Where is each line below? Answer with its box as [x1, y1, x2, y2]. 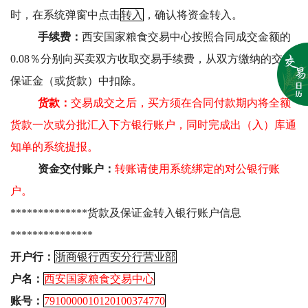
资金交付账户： [38, 163, 115, 175]
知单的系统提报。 [10, 141, 98, 153]
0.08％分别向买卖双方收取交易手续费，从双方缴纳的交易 [10, 53, 294, 65]
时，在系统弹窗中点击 [10, 9, 120, 21]
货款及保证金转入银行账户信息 [87, 207, 241, 219]
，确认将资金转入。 [144, 9, 243, 21]
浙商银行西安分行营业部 [55, 251, 176, 263]
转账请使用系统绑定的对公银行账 [115, 163, 280, 175]
